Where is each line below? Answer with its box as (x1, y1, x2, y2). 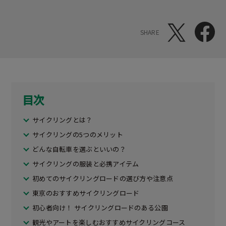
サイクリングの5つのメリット (32, 130, 123, 140)
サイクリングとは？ (32, 115, 93, 125)
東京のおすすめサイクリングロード (32, 188, 140, 198)
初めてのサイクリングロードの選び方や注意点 (32, 174, 173, 184)
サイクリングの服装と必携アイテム (32, 159, 139, 169)
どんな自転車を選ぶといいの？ (32, 144, 126, 154)
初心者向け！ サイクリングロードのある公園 (32, 203, 168, 213)
